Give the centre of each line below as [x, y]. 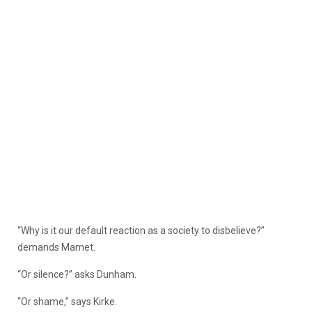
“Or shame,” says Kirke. [67, 301]
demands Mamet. [56, 247]
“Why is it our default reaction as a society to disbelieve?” [141, 230]
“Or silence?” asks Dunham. [77, 274]
